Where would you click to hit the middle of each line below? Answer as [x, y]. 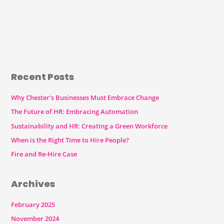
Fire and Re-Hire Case [44, 154]
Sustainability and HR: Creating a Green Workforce [89, 126]
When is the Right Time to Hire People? [70, 140]
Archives [33, 183]
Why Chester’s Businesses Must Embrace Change [85, 98]
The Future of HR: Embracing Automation [74, 112]
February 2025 [33, 204]
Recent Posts [42, 76]
